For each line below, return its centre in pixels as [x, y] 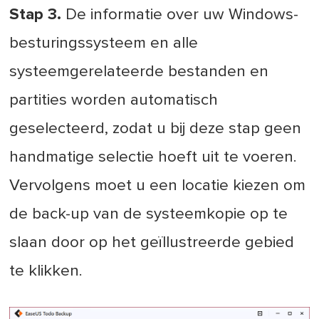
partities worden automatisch [114, 100]
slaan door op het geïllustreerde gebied [152, 242]
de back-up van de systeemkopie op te [149, 214]
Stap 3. [36, 14]
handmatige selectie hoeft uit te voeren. [153, 157]
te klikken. [46, 271]
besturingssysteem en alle [104, 43]
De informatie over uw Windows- [180, 14]
